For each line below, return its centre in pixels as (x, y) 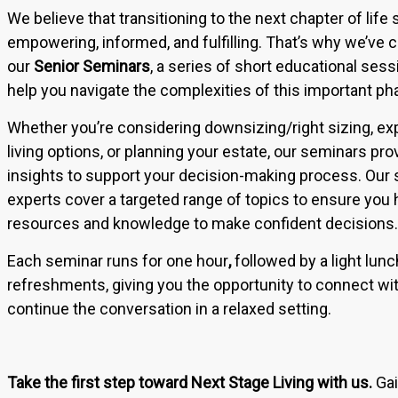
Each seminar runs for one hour (117, 261)
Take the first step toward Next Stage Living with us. (189, 382)
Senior (56, 67)
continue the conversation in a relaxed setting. (169, 309)
